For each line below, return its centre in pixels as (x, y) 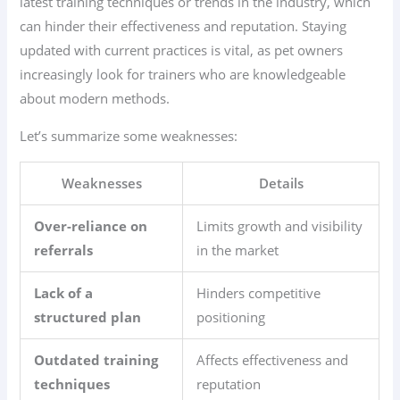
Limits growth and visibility (280, 225)
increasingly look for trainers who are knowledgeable (183, 75)
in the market (238, 250)
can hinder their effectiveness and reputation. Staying (183, 26)
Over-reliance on (91, 225)
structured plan (88, 317)
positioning (231, 317)
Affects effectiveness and (273, 359)
